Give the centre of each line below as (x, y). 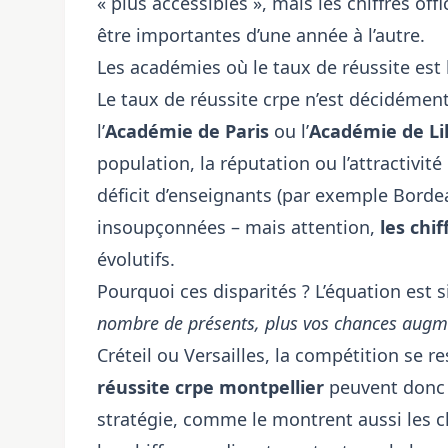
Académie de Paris (187, 131)
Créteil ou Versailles (181, 355)
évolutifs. (136, 259)
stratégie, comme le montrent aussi (252, 419)
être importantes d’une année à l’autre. (261, 35)
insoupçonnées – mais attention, (238, 227)
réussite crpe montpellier (210, 387)
